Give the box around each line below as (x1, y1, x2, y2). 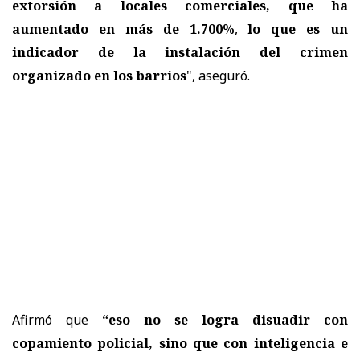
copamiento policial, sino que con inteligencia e (12, 333, 348, 352)
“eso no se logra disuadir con (102, 310, 348, 329)
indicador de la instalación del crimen (12, 43, 348, 61)
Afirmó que (12, 310, 102, 329)
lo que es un (237, 19, 348, 38)
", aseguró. (186, 66, 250, 84)
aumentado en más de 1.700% (12, 19, 235, 38)
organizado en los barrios (12, 66, 186, 84)
